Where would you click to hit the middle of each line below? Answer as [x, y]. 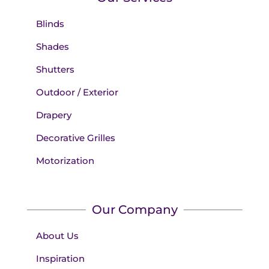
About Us [57, 236]
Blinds [50, 24]
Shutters [55, 70]
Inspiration [60, 259]
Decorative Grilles [75, 138]
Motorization [65, 161]
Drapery [53, 115]
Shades [52, 47]
